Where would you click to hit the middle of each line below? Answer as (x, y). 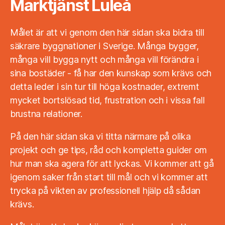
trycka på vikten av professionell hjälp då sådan (105, 191)
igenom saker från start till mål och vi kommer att (109, 177)
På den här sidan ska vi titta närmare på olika (100, 137)
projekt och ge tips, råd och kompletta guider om (109, 150)
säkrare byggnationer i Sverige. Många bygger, (104, 46)
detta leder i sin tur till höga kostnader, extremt (105, 87)
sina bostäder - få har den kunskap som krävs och (111, 73)
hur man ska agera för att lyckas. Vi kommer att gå (112, 164)
